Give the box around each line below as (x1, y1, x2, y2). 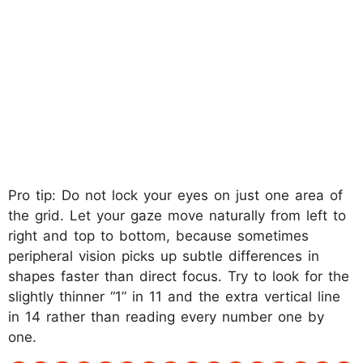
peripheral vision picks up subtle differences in (8, 247, 319, 264)
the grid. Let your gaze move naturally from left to (8, 207, 346, 224)
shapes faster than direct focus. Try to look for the (8, 267, 349, 284)
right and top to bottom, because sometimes (8, 227, 309, 244)
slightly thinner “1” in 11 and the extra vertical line (8, 288, 340, 305)
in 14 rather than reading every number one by (8, 308, 324, 325)
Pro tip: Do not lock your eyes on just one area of (8, 186, 343, 203)
